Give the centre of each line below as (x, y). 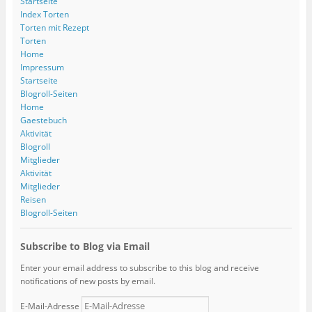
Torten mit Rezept (54, 27)
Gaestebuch (43, 120)
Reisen (33, 199)
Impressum (42, 67)
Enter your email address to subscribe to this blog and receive (139, 267)
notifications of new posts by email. (87, 281)
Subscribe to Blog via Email (85, 246)
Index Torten (44, 14)
